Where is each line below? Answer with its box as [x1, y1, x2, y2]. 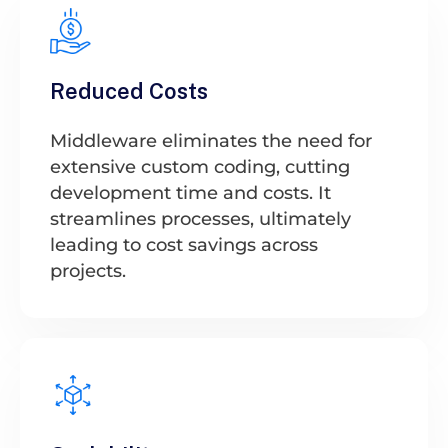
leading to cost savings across [50, 233, 318, 256]
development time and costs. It [50, 181, 331, 204]
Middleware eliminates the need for [50, 129, 372, 152]
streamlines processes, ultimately [50, 207, 351, 230]
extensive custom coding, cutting [50, 155, 350, 178]
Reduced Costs [50, 77, 208, 104]
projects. [50, 259, 126, 282]
